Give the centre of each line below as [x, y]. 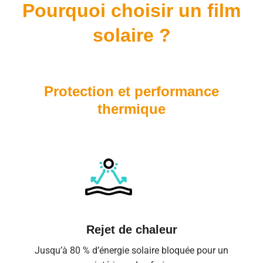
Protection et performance [131, 92]
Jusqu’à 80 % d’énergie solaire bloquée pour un [131, 251]
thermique [131, 109]
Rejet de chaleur [131, 230]
